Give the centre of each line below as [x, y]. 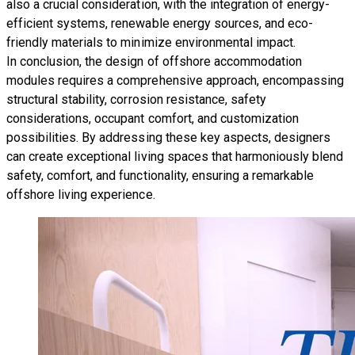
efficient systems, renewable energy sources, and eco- [160, 23]
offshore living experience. [81, 194]
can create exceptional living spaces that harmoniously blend [175, 156]
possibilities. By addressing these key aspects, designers [169, 137]
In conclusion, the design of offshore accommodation [155, 61]
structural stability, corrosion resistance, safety [136, 99]
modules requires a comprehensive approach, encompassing [176, 80]
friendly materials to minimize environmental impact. [151, 42]
